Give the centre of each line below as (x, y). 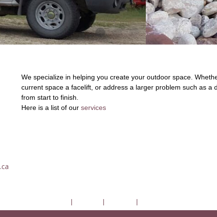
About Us (120, 201)
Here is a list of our (51, 108)
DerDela (56, 201)
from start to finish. (51, 97)
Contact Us (157, 201)
